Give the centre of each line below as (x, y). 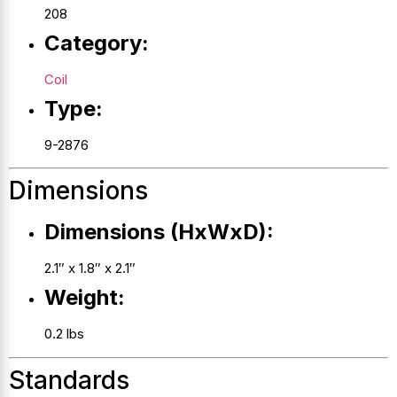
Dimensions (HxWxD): (159, 232)
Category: (97, 43)
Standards (69, 380)
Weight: (85, 298)
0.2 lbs (64, 334)
